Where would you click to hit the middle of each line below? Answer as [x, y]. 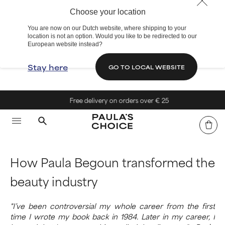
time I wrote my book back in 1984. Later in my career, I [113, 216]
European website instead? [65, 44]
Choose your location [107, 12]
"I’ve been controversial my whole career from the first [113, 206]
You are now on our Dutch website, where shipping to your [107, 28]
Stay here [48, 67]
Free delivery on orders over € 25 [115, 100]
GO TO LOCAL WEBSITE [146, 67]
